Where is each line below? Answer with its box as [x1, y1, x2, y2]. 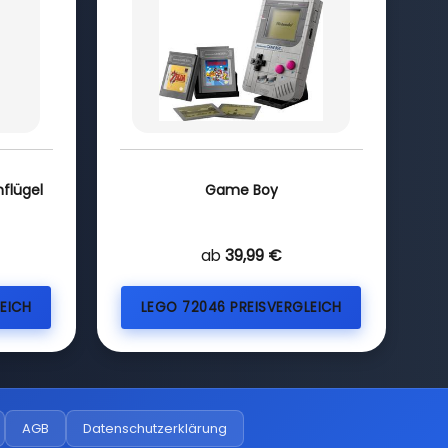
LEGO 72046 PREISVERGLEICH [140, 298, 342, 317]
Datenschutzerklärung [82, 418, 227, 438]
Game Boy [204, 179, 278, 200]
